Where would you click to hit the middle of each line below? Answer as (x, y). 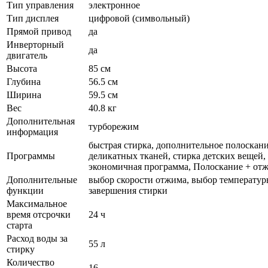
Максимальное (37, 203)
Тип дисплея (33, 18)
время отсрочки (39, 214)
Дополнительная (41, 121)
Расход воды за (37, 238)
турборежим (114, 126)
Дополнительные (42, 179)
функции (25, 190)
